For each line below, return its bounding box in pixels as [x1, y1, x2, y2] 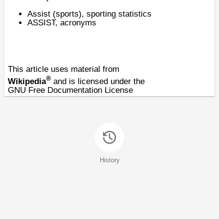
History [99, 156, 120, 164]
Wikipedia [8, 76, 46, 86]
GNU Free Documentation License [8, 85, 133, 95]
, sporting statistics [82, 9, 152, 19]
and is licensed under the [51, 76, 145, 86]
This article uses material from [8, 65, 119, 74]
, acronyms [55, 18, 96, 27]
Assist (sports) [27, 9, 82, 19]
